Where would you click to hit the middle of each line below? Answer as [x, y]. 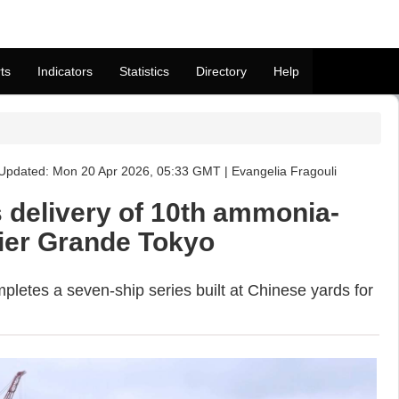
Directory [221, 71]
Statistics [144, 71]
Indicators [65, 71]
